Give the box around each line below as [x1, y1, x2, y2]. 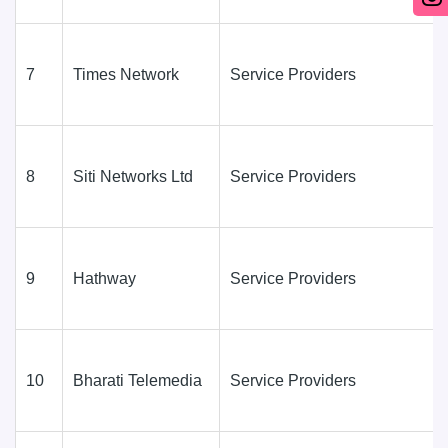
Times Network [73, 65, 179, 83]
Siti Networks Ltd [73, 167, 193, 185]
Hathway [73, 269, 136, 287]
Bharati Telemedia [73, 371, 202, 389]
